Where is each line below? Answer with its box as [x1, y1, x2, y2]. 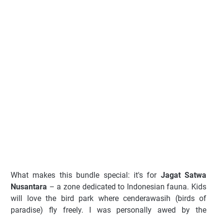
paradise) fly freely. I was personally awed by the [11, 205, 206, 215]
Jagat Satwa [160, 170, 206, 180]
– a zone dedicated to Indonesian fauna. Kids [47, 182, 206, 192]
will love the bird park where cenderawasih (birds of [11, 194, 206, 203]
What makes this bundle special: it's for [11, 170, 161, 180]
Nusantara [11, 182, 47, 192]
